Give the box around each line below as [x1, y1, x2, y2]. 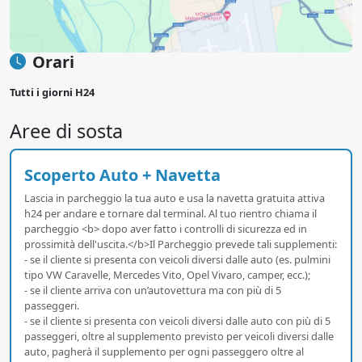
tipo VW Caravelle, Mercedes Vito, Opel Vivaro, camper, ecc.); [24, 267, 310, 282]
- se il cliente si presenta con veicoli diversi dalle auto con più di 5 [24, 313, 330, 328]
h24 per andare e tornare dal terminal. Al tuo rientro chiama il [24, 205, 317, 221]
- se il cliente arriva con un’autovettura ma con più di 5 [24, 282, 281, 297]
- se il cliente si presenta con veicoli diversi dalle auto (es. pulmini [24, 251, 330, 267]
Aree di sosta [10, 117, 123, 144]
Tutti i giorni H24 [10, 84, 95, 99]
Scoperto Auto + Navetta [24, 163, 221, 186]
